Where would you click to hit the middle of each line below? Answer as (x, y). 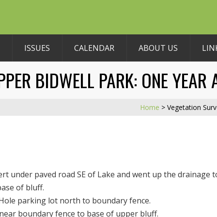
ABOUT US (158, 48)
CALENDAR (94, 48)
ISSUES (37, 48)
